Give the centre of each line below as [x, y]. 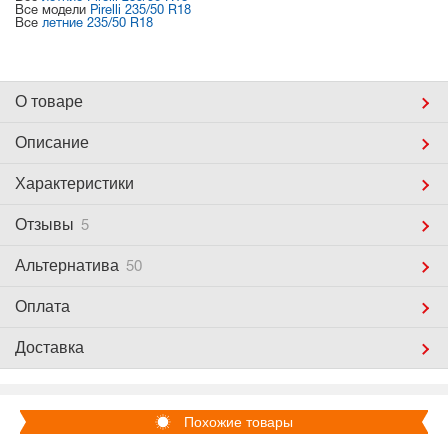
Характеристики [74, 183]
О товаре [49, 101]
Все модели [52, 11]
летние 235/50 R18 [97, 24]
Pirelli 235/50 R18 [140, 11]
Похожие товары [238, 422]
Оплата [42, 306]
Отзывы [46, 224]
